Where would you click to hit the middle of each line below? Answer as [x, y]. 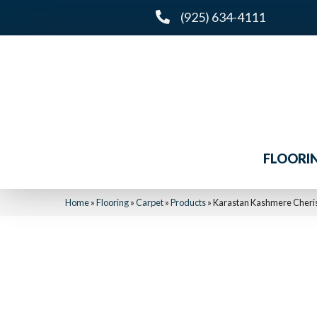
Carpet [150, 202]
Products [188, 202]
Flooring [113, 202]
